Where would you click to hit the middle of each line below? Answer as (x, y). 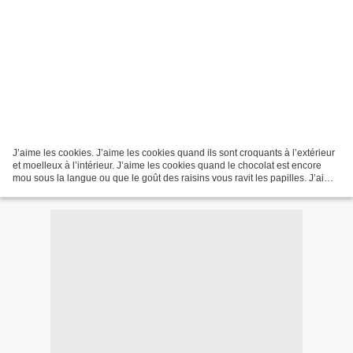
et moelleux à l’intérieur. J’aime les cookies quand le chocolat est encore (167, 165)
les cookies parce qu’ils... (66, 190)
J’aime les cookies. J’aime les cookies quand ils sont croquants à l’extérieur (174, 152)
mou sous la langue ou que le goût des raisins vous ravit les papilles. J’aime (175, 178)
